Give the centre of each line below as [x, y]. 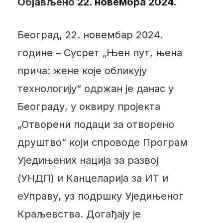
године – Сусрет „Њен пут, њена [100, 53]
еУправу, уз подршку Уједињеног [100, 196]
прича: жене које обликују [82, 70]
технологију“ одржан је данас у [95, 88]
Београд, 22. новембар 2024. [90, 35]
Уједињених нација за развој [88, 160]
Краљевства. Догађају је [79, 214]
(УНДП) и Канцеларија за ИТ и [93, 178]
